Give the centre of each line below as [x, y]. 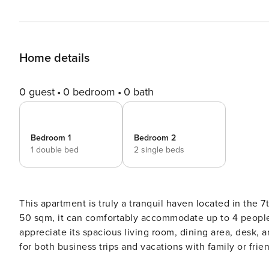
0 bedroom [89, 92]
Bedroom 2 [155, 138]
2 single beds [159, 150]
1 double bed [55, 150]
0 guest [37, 92]
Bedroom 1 [51, 138]
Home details [54, 58]
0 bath [139, 92]
